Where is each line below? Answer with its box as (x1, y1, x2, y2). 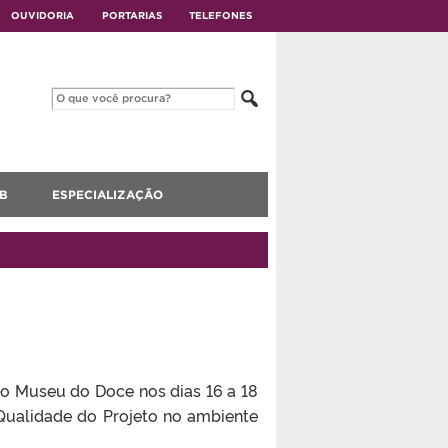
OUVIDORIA (11, 10, 74, 21)
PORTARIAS (101, 10, 162, 21)
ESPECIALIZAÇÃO (52, 188, 163, 201)
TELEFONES (189, 10, 253, 21)
